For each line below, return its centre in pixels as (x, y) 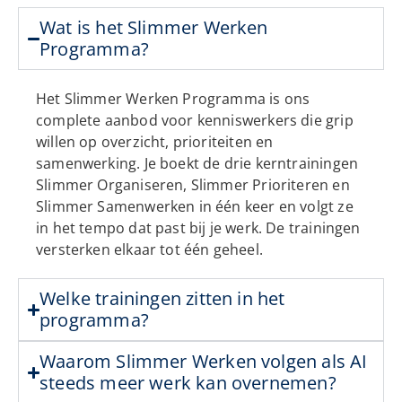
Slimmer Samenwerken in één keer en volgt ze (195, 207)
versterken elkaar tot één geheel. (149, 250)
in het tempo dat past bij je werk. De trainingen (198, 228)
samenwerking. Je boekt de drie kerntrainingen (197, 164)
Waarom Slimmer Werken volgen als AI (204, 362)
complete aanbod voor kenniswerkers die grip (195, 121)
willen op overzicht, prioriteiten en (155, 142)
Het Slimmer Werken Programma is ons (173, 99)
